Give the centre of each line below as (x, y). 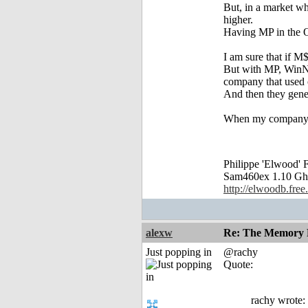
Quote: (238, 265)
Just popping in (179, 252)
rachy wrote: (278, 300)
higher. (238, 20)
